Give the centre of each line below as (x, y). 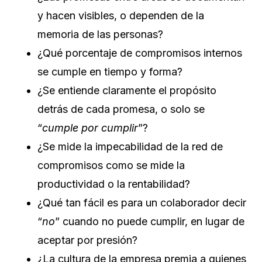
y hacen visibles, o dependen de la (121, 15)
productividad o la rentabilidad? (114, 184)
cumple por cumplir (90, 127)
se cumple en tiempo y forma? (110, 71)
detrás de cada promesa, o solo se (121, 109)
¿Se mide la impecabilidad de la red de (130, 146)
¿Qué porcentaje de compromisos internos (140, 53)
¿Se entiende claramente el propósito (127, 90)
